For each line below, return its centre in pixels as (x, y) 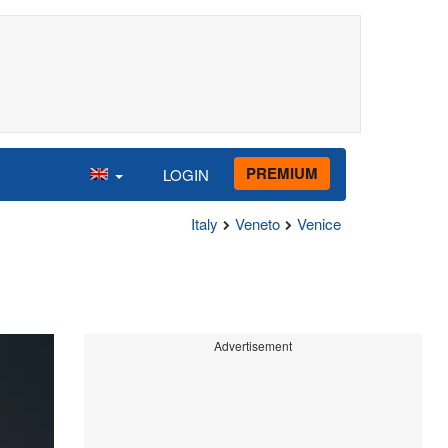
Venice (319, 223)
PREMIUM (282, 172)
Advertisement (252, 345)
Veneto (257, 223)
